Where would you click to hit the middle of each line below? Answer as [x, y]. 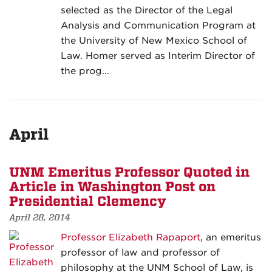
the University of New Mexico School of [154, 41]
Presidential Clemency [88, 202]
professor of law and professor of [140, 253]
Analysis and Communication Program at [158, 26]
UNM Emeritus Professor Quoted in [129, 173]
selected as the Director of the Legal [147, 11]
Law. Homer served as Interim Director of [158, 56]
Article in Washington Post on [112, 187]
